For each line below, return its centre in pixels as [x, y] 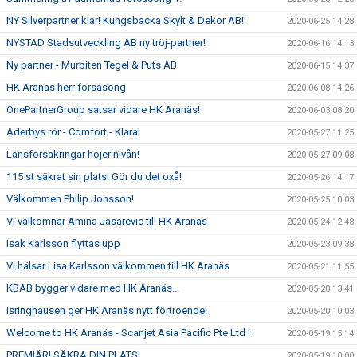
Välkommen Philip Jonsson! [70, 199]
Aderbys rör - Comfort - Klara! [73, 132]
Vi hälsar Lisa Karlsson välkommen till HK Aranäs [118, 266]
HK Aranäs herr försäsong [66, 87]
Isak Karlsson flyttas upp [63, 243]
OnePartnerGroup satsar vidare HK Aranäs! [103, 110]
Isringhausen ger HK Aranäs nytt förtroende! [107, 310]
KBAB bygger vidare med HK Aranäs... [93, 288]
